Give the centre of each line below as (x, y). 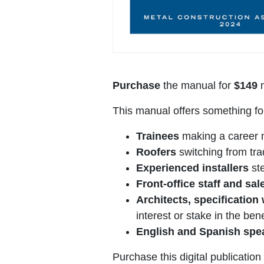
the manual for (197, 85)
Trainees (158, 136)
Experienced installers (192, 168)
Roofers (156, 152)
